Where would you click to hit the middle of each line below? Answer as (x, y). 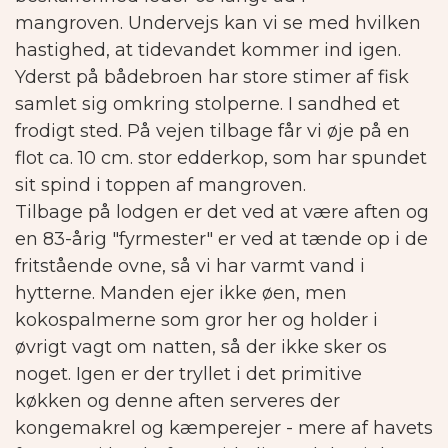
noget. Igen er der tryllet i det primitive (188, 374)
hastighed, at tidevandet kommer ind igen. (208, 50)
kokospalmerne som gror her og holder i (196, 320)
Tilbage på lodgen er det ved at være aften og (222, 212)
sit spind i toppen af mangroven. (160, 185)
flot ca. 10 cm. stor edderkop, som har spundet (221, 158)
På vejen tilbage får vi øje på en (268, 131)
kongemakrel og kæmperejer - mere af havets (224, 428)
